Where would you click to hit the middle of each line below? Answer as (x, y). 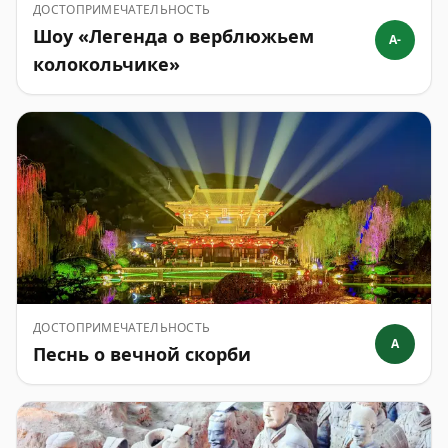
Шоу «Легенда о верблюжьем (173, 36)
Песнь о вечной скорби (142, 354)
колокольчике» (106, 64)
